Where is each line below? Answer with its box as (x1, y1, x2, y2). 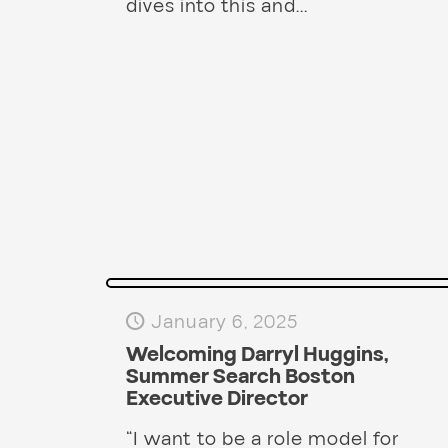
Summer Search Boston (125, 363, 355, 392)
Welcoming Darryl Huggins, (125, 341, 388, 370)
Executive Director (125, 385, 308, 414)
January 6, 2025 (150, 308, 298, 337)
